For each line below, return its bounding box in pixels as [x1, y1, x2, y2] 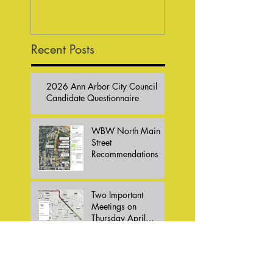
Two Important [91, 188, 143, 200]
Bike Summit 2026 [91, 238, 161, 250]
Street [91, 136, 112, 148]
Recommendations [91, 147, 158, 160]
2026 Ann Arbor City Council [46, 80, 157, 92]
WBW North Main [91, 124, 160, 136]
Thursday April [91, 211, 146, 224]
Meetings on [91, 200, 136, 212]
